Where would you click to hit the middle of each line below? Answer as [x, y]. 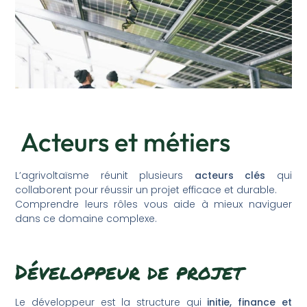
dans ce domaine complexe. [86, 218]
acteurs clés [230, 175]
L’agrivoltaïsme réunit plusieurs [105, 175]
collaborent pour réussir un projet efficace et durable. [146, 189]
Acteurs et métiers [123, 142]
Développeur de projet [129, 272]
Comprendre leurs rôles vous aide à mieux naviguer [153, 204]
